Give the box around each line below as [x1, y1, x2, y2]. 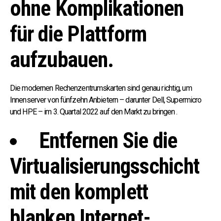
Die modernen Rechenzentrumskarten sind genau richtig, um [10, 83, 192, 93]
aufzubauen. [10, 47, 114, 73]
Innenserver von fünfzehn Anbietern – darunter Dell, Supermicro [10, 95, 202, 105]
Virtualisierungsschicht [10, 153, 199, 179]
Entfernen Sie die [39, 128, 178, 153]
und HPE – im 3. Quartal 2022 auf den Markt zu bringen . [10, 107, 178, 116]
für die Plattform [10, 21, 147, 47]
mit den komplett [10, 179, 148, 205]
